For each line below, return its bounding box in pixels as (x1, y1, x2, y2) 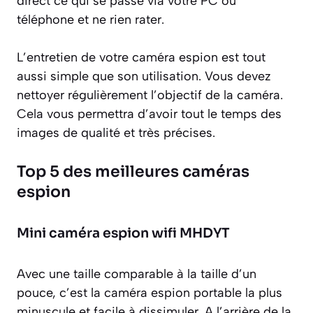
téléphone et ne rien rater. (17, 11, 164, 27)
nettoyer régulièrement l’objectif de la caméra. (17, 87, 283, 103)
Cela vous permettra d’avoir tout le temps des (17, 105, 282, 122)
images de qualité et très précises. (17, 124, 215, 140)
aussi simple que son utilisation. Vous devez (17, 68, 271, 84)
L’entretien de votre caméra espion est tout (17, 49, 265, 65)
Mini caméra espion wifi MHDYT (17, 224, 230, 242)
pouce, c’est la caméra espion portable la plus (17, 284, 282, 300)
